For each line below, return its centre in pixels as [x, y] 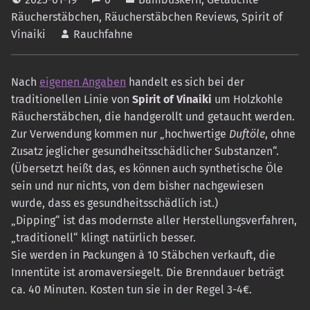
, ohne [280, 134]
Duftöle [247, 134]
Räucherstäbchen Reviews [170, 17]
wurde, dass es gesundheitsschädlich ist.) [115, 203]
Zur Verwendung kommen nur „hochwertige [120, 134]
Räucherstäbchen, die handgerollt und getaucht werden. [153, 117]
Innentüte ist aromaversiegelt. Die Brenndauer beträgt [148, 273]
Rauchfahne [103, 35]
